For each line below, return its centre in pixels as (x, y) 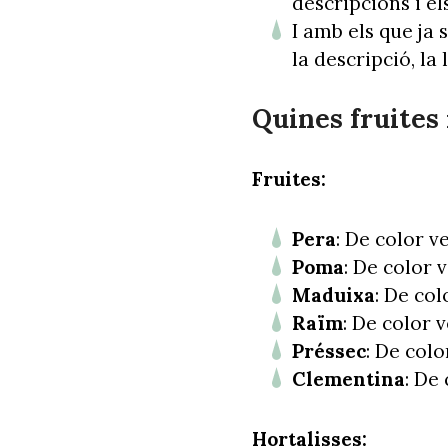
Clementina (348, 378)
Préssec (329, 350)
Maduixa (333, 294)
